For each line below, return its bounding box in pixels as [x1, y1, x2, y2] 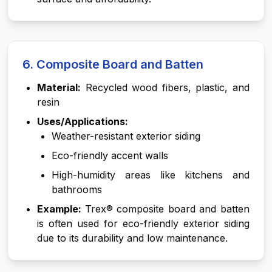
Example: [37, 203, 85, 215]
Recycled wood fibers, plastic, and [81, 81, 250, 93]
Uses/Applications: [37, 115, 128, 127]
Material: [37, 81, 81, 93]
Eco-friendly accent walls [52, 149, 168, 161]
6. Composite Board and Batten [22, 57, 203, 72]
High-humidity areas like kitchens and [52, 169, 250, 181]
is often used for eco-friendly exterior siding [37, 217, 250, 229]
